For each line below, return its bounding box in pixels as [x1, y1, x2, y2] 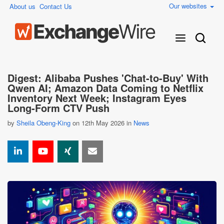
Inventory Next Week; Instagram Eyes [7, 90, 186, 105]
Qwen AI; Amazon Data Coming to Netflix [7, 80, 203, 95]
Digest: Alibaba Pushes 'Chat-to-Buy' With [7, 70, 208, 85]
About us [9, 1, 35, 11]
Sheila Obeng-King [16, 118, 70, 127]
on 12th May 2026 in [70, 118, 133, 127]
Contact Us [39, 1, 72, 11]
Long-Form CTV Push [7, 100, 109, 115]
